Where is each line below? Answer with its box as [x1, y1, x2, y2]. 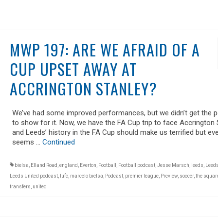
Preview [160, 173, 178, 179]
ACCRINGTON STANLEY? [9, 76, 157, 100]
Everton [79, 162, 96, 168]
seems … [12, 137, 42, 146]
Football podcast [118, 162, 155, 168]
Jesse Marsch [157, 162, 189, 168]
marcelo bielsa [70, 173, 103, 179]
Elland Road [30, 162, 57, 168]
